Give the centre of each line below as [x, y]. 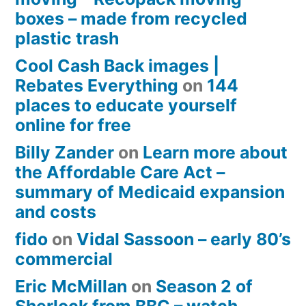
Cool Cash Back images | [117, 66]
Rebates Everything [97, 86]
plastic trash [67, 39]
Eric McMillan [71, 287]
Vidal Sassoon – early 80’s [184, 239]
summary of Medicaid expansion [150, 192]
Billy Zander [65, 153]
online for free [73, 125]
